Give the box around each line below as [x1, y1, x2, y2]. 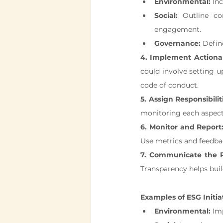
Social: [154, 11, 178, 20]
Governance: [154, 39, 201, 48]
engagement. [154, 25, 201, 34]
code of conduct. [140, 81, 199, 90]
